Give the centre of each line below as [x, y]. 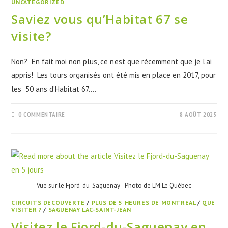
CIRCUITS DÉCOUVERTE [48, 202]
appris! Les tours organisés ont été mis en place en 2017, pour [114, 75]
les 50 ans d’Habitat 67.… [54, 89]
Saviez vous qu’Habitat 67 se [100, 19]
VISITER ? [26, 209]
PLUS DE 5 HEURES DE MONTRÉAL [144, 202]
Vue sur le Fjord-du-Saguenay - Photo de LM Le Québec [114, 186]
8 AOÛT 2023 [198, 114]
